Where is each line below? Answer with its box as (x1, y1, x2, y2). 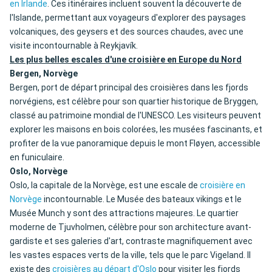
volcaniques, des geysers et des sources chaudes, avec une (10, 27, 243, 37)
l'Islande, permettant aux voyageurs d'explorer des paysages (10, 13, 246, 23)
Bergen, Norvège (10, 69, 78, 79)
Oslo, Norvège (10, 166, 67, 177)
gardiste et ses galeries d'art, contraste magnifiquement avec (10, 236, 253, 246)
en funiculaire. (10, 152, 64, 163)
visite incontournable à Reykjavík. (10, 41, 138, 51)
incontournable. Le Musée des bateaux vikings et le (42, 194, 242, 205)
